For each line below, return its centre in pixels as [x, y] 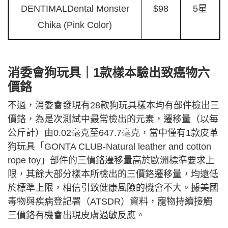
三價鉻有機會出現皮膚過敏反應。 [76, 216]
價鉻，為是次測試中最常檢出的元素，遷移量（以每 [113, 119]
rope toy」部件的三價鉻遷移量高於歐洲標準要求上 [111, 161]
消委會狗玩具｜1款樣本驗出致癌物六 [109, 73]
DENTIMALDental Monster [75, 9]
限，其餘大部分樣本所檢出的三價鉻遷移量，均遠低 [113, 174]
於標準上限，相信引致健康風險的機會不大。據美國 [113, 188]
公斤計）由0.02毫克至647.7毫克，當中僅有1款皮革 [113, 133]
